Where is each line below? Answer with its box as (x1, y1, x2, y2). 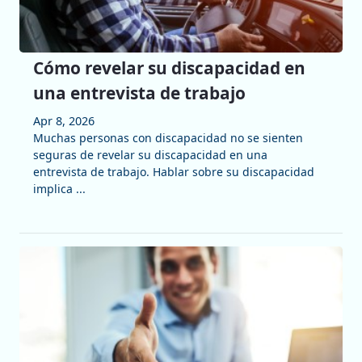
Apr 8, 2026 (32, 113, 95, 129)
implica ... (32, 181, 86, 197)
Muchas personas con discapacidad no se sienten (32, 130, 303, 146)
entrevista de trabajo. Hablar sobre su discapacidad (32, 164, 314, 180)
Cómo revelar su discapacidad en (32, 57, 305, 80)
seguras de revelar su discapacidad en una (32, 147, 267, 163)
